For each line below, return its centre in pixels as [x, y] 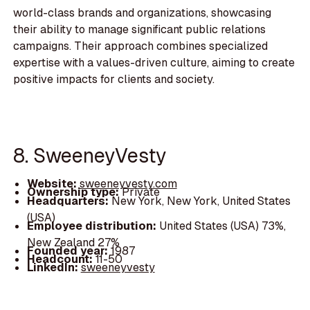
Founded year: [69, 250]
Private [140, 192]
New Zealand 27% [73, 242]
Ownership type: [74, 192]
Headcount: [61, 259]
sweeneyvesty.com [128, 184]
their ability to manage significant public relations [140, 30]
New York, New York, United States [201, 201]
